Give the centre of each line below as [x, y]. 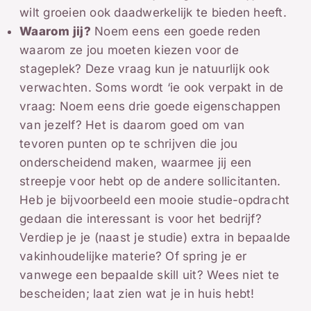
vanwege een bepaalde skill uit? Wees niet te [150, 275]
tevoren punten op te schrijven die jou [129, 144]
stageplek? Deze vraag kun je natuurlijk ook [144, 69]
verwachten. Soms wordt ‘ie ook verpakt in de [152, 87]
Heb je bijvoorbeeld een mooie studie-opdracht [155, 200]
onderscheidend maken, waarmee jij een [136, 162]
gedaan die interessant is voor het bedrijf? [141, 219]
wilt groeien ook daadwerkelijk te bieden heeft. [153, 12]
